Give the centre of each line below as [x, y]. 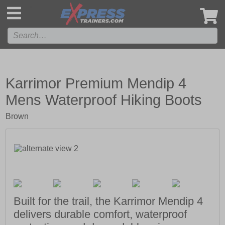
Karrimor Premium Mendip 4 [96, 83]
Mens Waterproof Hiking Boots [104, 100]
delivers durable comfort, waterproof [100, 214]
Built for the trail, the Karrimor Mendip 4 [108, 201]
